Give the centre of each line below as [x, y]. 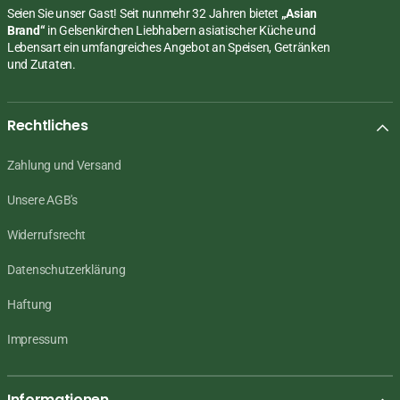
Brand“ [26, 31]
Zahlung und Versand [64, 166]
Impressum [37, 340]
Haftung [30, 305]
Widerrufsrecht [47, 235]
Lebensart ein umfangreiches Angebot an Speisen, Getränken [169, 48]
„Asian [299, 14]
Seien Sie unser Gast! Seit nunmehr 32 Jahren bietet [144, 14]
